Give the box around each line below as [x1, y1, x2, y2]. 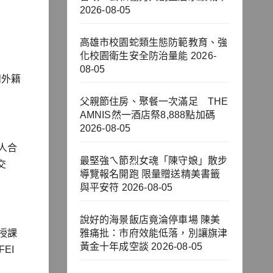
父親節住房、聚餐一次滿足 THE [79, 96, 229, 107]
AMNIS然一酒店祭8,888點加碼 [79, 110, 216, 121]
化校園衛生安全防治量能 [79, 51, 188, 62]
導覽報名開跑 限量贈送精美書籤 [79, 169, 221, 180]
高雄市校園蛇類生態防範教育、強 [79, 37, 228, 48]
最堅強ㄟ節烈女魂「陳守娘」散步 [79, 155, 228, 166]
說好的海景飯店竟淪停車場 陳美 [79, 214, 221, 225]
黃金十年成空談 [79, 241, 149, 252]
